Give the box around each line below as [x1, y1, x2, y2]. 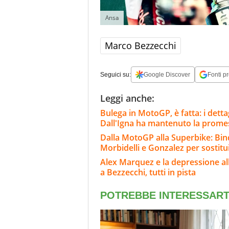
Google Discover [144, 71, 190, 79]
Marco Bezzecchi [105, 39, 176, 52]
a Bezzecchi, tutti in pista [100, 167, 196, 178]
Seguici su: [100, 71, 131, 79]
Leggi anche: [100, 92, 154, 105]
